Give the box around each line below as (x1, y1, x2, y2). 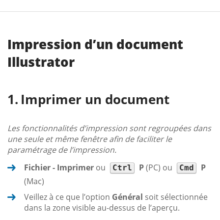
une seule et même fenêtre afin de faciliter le (7, 133, 172, 144)
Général (112, 191, 143, 202)
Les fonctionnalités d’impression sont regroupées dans (7, 122, 211, 134)
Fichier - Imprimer (24, 162, 94, 173)
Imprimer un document (21, 90, 169, 108)
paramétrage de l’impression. (7, 144, 116, 155)
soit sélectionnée (143, 191, 208, 202)
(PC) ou (144, 162, 174, 173)
